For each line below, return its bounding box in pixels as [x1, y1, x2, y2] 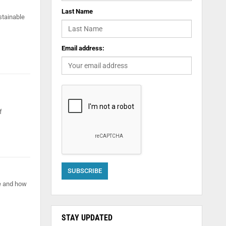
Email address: [61, 44, 104, 52]
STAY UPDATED [61, 213, 112, 222]
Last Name [61, 8, 93, 15]
